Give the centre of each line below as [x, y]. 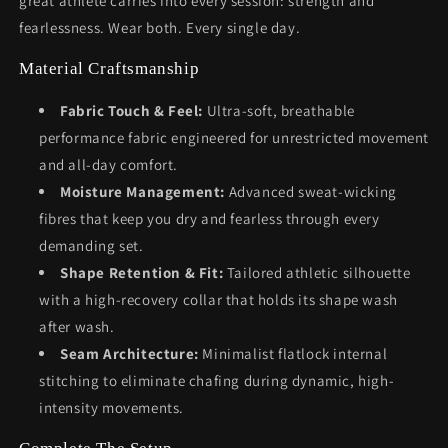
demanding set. [91, 245]
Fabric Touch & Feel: [131, 110]
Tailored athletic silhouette [317, 272]
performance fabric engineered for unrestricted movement [234, 137]
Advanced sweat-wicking [311, 191]
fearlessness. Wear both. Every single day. [160, 27]
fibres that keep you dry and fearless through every [209, 218]
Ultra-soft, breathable [279, 110]
